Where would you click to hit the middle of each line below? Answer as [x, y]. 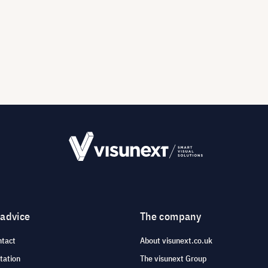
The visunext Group [173, 259]
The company [170, 217]
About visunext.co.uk [176, 241]
